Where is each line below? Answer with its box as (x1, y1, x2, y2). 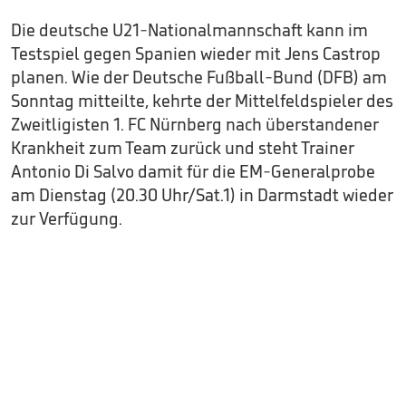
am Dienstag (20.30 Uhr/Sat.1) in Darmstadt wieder (11, 184, 393, 206)
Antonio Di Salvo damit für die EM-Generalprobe (11, 160, 375, 182)
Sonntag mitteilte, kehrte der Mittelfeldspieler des (11, 90, 393, 111)
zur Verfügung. (11, 208, 122, 229)
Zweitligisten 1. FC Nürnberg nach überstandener (11, 113, 379, 135)
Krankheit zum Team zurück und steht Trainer (11, 137, 354, 159)
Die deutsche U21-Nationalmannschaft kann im (11, 19, 368, 41)
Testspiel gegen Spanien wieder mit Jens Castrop (11, 43, 381, 64)
